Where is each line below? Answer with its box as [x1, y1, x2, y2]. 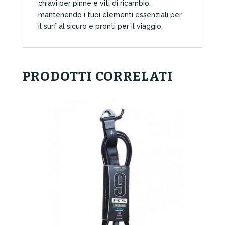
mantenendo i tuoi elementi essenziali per [38, 10, 182, 19]
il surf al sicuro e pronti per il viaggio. [38, 22, 163, 30]
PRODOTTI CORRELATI [22, 68, 173, 84]
